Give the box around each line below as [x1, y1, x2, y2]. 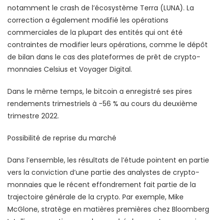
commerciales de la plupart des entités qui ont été [7, 27, 183, 37]
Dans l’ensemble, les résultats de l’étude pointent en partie [7, 155, 209, 165]
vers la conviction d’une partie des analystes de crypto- [7, 167, 199, 177]
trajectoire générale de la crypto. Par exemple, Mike [7, 192, 184, 202]
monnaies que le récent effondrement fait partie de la [7, 179, 196, 190]
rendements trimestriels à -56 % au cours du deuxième [7, 98, 197, 109]
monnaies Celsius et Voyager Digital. [7, 64, 132, 74]
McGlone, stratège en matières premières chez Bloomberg [7, 204, 209, 214]
